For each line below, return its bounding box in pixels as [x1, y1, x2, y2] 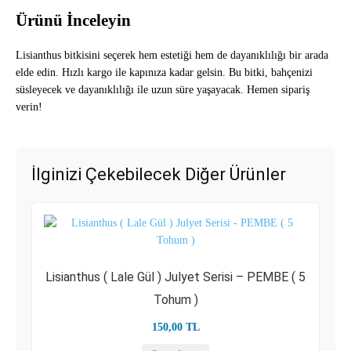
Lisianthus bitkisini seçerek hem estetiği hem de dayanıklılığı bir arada [16, 49, 328, 61]
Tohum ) [153, 292, 198, 307]
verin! [16, 101, 42, 113]
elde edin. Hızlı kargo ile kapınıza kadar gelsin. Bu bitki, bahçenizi [16, 67, 313, 78]
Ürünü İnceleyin [16, 10, 131, 30]
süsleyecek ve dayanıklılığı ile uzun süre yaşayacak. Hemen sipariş [16, 84, 309, 96]
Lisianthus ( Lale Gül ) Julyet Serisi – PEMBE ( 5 [45, 270, 306, 284]
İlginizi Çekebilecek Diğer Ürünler [31, 165, 286, 184]
